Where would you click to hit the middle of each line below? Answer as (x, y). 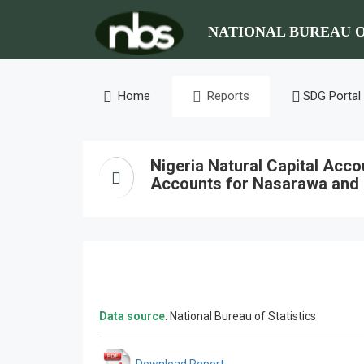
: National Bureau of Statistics (240, 316)
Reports (227, 96)
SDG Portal (332, 96)
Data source (132, 316)
